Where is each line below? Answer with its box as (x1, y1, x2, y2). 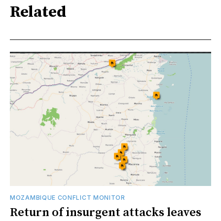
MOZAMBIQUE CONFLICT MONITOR (10, 193, 125, 201)
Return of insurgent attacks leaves (10, 205, 201, 220)
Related (10, 2, 66, 23)
